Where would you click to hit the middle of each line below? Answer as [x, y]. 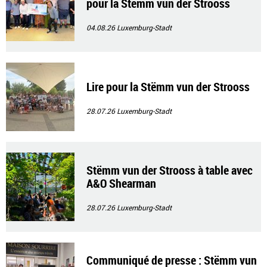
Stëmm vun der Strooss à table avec [170, 170]
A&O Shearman [121, 183]
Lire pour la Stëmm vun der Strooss [168, 87]
